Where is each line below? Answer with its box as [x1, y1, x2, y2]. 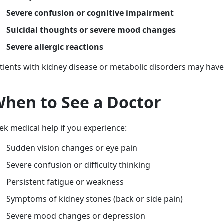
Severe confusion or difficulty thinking [6, 159, 150, 170]
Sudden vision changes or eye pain [6, 142, 137, 153]
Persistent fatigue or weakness [6, 176, 124, 187]
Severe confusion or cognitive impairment [6, 7, 174, 18]
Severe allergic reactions [6, 41, 103, 52]
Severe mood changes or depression [6, 210, 145, 221]
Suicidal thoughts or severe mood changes [6, 24, 176, 35]
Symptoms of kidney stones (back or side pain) [6, 193, 183, 204]
